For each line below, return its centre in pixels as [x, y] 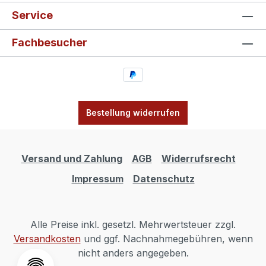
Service [32, 15]
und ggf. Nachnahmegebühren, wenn [167, 239]
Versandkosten [47, 239]
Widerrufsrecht [198, 159]
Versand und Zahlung [72, 159]
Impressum [97, 179]
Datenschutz [164, 179]
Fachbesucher [50, 43]
